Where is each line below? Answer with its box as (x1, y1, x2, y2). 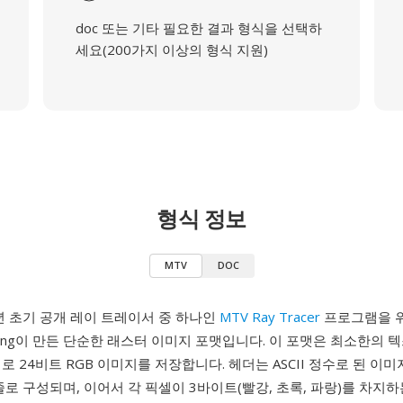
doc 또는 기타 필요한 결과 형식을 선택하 (75, 19, 322, 37)
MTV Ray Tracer (219, 308, 320, 326)
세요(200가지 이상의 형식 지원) (75, 40, 268, 58)
